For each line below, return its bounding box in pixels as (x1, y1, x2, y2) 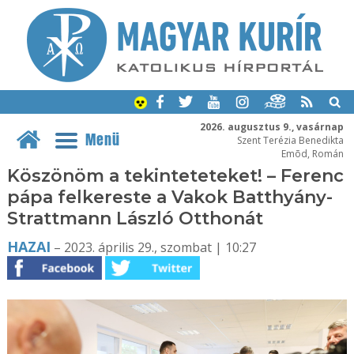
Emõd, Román (281, 146, 344, 160)
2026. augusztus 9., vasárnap (199, 119, 344, 133)
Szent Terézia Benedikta (236, 133, 344, 146)
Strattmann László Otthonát (6, 208, 263, 229)
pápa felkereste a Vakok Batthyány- (6, 186, 333, 208)
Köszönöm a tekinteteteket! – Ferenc (6, 165, 344, 186)
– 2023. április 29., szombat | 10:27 (50, 239, 256, 256)
